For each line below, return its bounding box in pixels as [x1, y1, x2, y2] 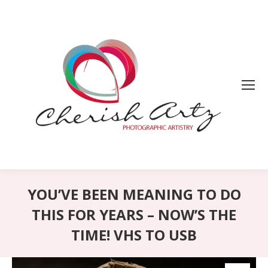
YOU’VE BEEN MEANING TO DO [27, 184, 241, 205]
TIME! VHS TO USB [71, 225, 197, 245]
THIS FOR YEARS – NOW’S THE [32, 205, 236, 225]
